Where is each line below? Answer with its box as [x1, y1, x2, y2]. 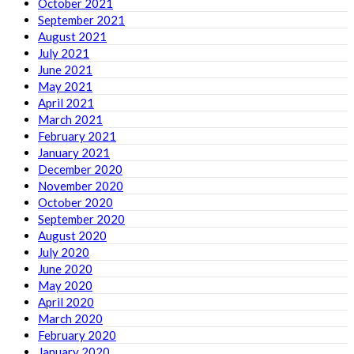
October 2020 [38, 194, 113, 209]
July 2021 [38, 45, 89, 60]
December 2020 [38, 161, 122, 176]
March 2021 [38, 111, 103, 126]
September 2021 [38, 12, 125, 27]
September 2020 [38, 211, 125, 226]
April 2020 [38, 294, 94, 309]
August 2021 [38, 28, 107, 43]
